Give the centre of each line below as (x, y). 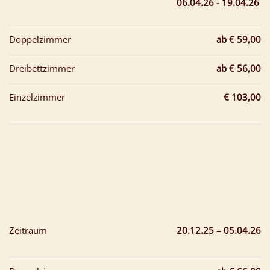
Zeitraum (28, 230)
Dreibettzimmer (42, 68)
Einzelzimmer (37, 97)
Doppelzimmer (40, 39)
